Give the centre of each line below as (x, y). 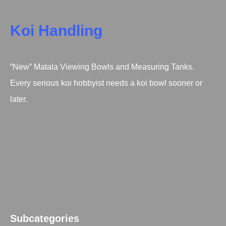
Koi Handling (56, 31)
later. (19, 99)
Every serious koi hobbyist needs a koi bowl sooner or (106, 83)
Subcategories (45, 218)
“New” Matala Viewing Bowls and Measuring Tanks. (102, 67)
